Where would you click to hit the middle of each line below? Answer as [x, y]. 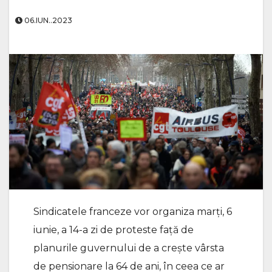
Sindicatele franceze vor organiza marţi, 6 [133, 211]
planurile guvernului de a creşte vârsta [129, 248]
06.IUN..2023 [47, 20]
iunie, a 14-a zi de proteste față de [114, 229]
